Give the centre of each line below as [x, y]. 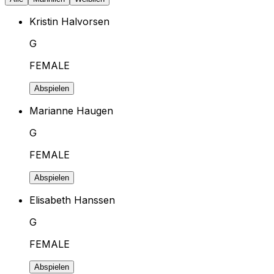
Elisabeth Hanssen [72, 200]
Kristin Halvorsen [70, 21]
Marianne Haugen [72, 110]
